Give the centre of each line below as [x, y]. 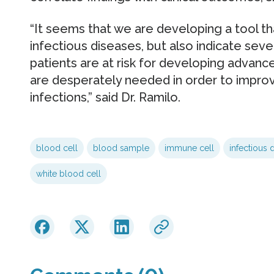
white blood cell [68, 174]
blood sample [121, 148]
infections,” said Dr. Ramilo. [105, 98]
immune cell [189, 148]
